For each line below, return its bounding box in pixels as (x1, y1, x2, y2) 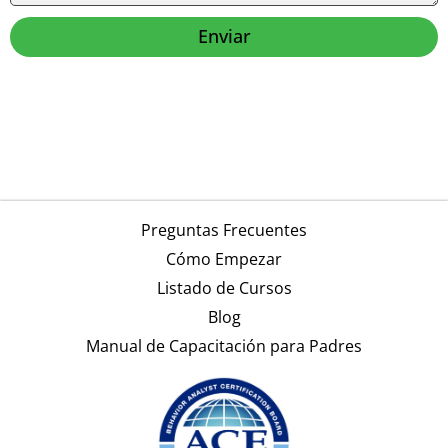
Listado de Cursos (156, 277, 292, 300)
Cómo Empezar (166, 248, 282, 271)
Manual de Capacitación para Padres (86, 335, 362, 358)
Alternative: (10, 60, 96, 81)
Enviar (197, 24, 251, 49)
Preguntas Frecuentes (141, 219, 307, 242)
